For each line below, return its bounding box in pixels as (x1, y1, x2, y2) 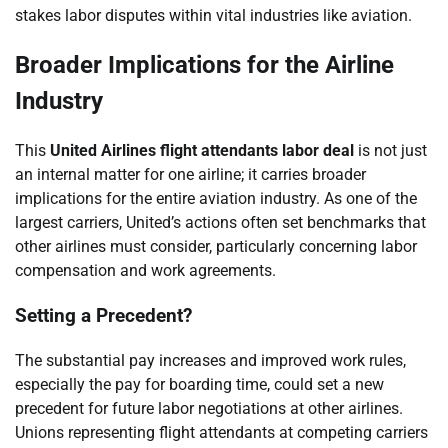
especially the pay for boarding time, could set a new (15, 374, 384, 394)
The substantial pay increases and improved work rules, (15, 350, 406, 370)
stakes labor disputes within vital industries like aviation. (15, 5, 412, 25)
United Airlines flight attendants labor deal (50, 141, 354, 161)
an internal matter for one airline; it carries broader (15, 165, 366, 185)
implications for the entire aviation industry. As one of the (15, 189, 417, 209)
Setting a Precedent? (15, 305, 192, 328)
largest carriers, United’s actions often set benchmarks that (15, 213, 426, 233)
